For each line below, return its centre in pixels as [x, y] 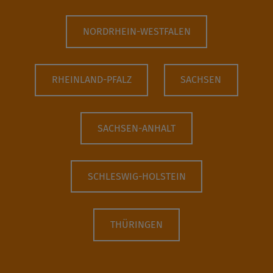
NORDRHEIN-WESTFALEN [136, 32]
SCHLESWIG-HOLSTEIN [136, 176]
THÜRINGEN [136, 224]
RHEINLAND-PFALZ [91, 80]
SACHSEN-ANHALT [136, 128]
